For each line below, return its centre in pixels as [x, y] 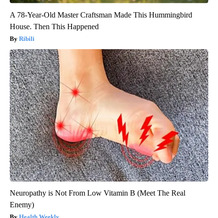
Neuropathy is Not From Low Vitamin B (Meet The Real [98, 193]
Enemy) [22, 204]
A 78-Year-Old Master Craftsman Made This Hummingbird [101, 15]
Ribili [27, 38]
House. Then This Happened [54, 26]
